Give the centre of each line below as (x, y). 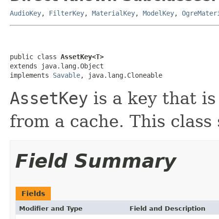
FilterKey (66, 13)
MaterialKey (113, 13)
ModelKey (158, 13)
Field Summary (96, 161)
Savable (66, 75)
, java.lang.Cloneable (121, 75)
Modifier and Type (51, 208)
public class (35, 56)
